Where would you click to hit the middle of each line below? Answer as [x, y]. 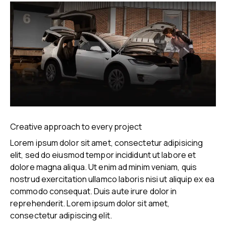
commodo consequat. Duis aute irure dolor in [94, 191]
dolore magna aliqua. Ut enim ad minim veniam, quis [104, 167]
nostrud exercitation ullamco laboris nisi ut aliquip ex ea [112, 179]
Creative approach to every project [76, 126]
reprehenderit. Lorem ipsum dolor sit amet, [90, 203]
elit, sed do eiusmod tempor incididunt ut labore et [103, 155]
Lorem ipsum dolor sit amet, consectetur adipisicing [107, 143]
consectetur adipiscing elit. [61, 215]
